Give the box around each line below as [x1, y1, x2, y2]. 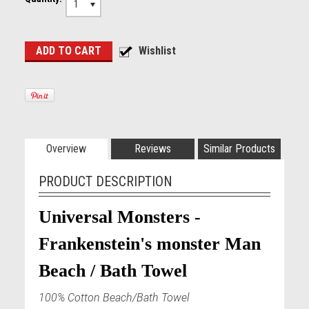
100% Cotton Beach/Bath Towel [38, 290, 189, 304]
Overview [46, 142, 87, 155]
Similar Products [203, 142, 275, 155]
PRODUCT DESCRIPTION [38, 173, 172, 190]
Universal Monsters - [38, 207, 201, 227]
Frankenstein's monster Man [38, 234, 261, 254]
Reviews [134, 142, 171, 155]
